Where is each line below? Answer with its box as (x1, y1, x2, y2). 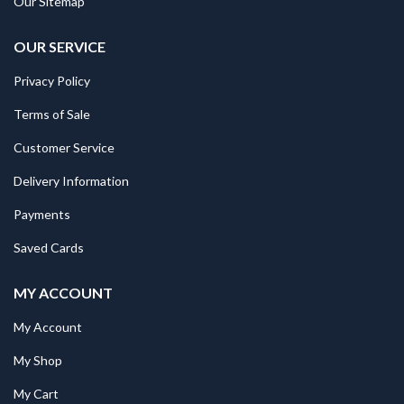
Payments (14, 207, 70, 222)
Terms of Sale (14, 106, 90, 122)
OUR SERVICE (14, 38, 106, 55)
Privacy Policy (14, 73, 90, 88)
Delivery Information (14, 173, 129, 188)
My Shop (14, 353, 62, 368)
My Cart (14, 386, 59, 401)
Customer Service (14, 140, 115, 155)
